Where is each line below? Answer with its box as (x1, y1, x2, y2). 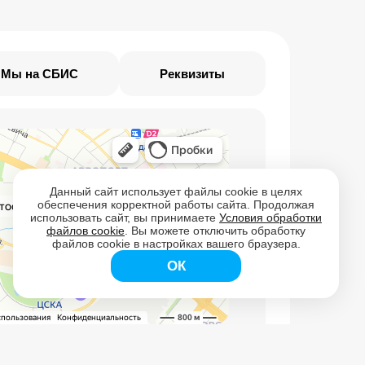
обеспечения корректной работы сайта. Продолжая (37, 198, 314, 211)
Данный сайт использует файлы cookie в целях (50, 185, 302, 198)
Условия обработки (219, 211, 322, 224)
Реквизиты (160, 67, 225, 81)
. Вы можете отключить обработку (125, 224, 306, 237)
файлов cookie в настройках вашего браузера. (51, 237, 301, 250)
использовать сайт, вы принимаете (30, 211, 219, 224)
